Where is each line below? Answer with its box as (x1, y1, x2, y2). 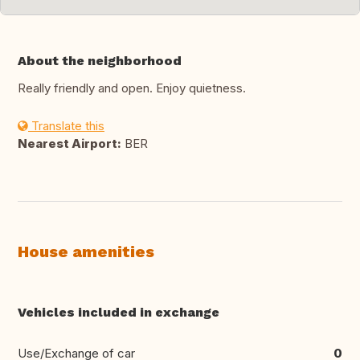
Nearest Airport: (18, 136, 121, 152)
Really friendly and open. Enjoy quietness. (18, 80, 246, 96)
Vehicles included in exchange (18, 305, 219, 321)
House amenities (18, 242, 154, 262)
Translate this (28, 118, 104, 134)
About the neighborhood (18, 53, 182, 69)
